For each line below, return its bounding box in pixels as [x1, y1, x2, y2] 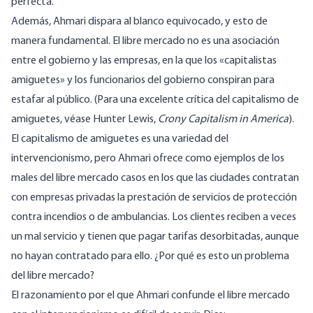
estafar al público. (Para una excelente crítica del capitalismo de [11, 94, 299, 106]
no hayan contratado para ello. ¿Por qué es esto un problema [11, 251, 289, 263]
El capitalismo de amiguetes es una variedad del [11, 133, 228, 145]
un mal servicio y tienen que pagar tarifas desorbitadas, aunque [11, 231, 299, 243]
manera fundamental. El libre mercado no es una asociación [11, 36, 279, 48]
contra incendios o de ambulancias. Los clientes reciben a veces [11, 212, 296, 224]
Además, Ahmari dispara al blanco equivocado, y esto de [11, 16, 268, 28]
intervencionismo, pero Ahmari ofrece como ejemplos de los [11, 153, 284, 165]
